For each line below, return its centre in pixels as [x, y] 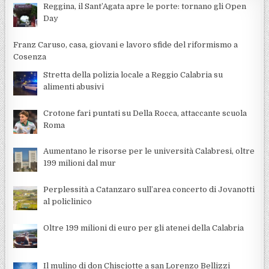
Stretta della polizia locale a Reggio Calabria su [133, 75]
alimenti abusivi [74, 87]
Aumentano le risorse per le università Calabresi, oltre [149, 151]
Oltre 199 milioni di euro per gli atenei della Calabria [144, 228]
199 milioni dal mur [80, 163]
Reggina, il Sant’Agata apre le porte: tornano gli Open [145, 7]
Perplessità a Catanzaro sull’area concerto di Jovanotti [149, 189]
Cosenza [30, 57]
